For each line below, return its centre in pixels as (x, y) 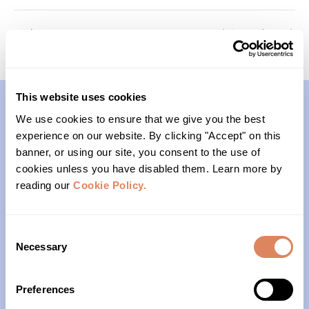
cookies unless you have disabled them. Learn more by (149, 168)
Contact (43, 128)
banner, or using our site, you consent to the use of (138, 152)
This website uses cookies (81, 97)
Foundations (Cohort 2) (244, 33)
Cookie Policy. (110, 185)
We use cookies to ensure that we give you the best (140, 119)
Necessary (41, 246)
